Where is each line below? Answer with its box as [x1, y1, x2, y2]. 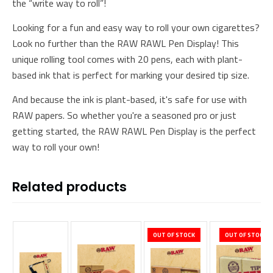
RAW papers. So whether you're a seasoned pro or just [12, 108, 236, 123]
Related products [12, 177, 127, 197]
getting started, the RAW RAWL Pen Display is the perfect [12, 124, 256, 139]
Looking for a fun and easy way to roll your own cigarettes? [12, 20, 260, 35]
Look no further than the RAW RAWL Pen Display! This [12, 36, 239, 51]
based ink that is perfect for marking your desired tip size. [12, 68, 249, 83]
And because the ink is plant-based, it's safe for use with [12, 92, 247, 107]
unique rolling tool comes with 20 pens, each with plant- [12, 52, 243, 67]
